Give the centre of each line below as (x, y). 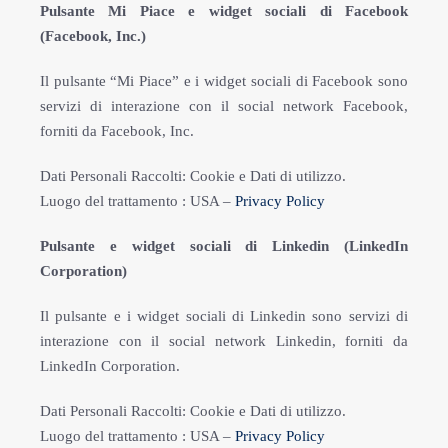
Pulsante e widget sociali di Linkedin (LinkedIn (224, 246)
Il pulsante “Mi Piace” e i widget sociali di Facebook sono (224, 81)
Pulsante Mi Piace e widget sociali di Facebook (224, 11)
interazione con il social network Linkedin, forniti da (224, 341)
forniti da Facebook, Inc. (117, 131)
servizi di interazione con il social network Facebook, (224, 106)
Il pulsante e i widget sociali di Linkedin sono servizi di (224, 316)
